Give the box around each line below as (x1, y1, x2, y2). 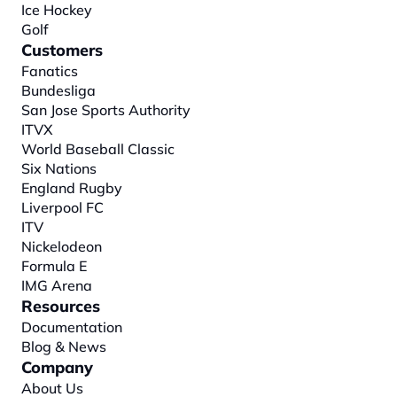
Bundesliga (21, 82, 96, 100)
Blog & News (21, 338, 106, 356)
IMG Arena (21, 276, 92, 295)
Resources (21, 296, 100, 317)
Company (21, 357, 93, 378)
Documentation (21, 318, 122, 337)
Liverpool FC (21, 198, 104, 217)
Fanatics (21, 62, 78, 81)
